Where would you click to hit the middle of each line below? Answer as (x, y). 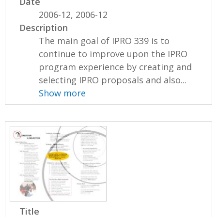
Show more (62, 93)
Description (44, 28)
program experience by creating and (116, 67)
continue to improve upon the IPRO (113, 54)
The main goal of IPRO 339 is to (104, 41)
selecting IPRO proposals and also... (113, 80)
